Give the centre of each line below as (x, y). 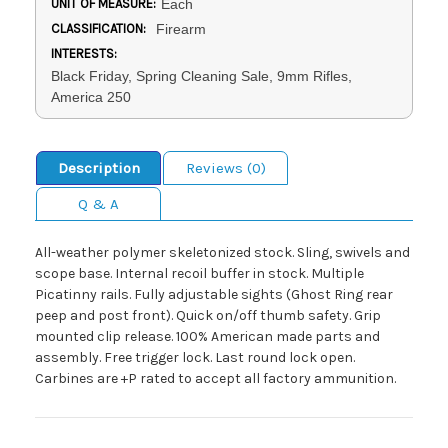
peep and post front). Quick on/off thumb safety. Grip (208, 316)
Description (98, 168)
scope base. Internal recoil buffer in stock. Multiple (199, 274)
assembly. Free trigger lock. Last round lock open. (195, 358)
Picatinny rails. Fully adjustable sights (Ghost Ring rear (214, 295)
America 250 (91, 97)
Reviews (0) (225, 168)
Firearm (180, 29)
